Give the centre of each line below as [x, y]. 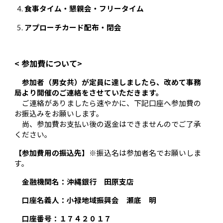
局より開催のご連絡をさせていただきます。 [89, 92]
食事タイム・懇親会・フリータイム [84, 8]
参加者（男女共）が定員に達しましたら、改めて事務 [108, 82]
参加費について [50, 63]
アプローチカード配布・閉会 [73, 27]
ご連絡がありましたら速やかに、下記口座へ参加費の [108, 103]
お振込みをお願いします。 [59, 113]
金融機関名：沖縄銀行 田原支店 [78, 181]
